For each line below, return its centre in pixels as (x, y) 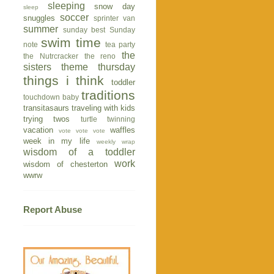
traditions (108, 95)
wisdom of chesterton (65, 164)
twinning (121, 119)
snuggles (39, 18)
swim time (71, 42)
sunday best (84, 29)
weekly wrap (116, 141)
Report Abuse (53, 209)
